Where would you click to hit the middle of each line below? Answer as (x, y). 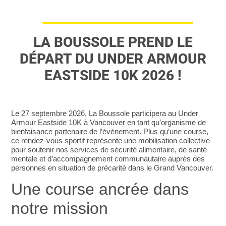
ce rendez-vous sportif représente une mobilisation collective (111, 140)
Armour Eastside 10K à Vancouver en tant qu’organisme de (109, 122)
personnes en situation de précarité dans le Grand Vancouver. (112, 167)
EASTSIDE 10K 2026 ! (113, 75)
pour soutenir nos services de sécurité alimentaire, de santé (109, 149)
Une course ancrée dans (100, 189)
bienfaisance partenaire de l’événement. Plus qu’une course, (110, 131)
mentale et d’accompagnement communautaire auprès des (108, 158)
